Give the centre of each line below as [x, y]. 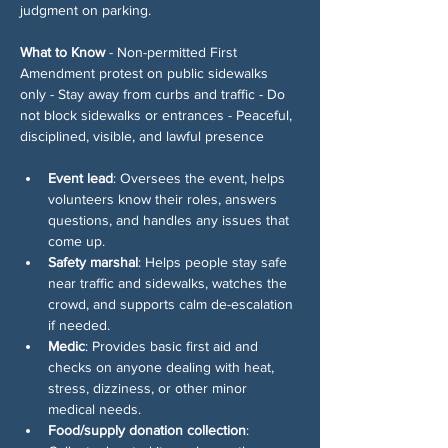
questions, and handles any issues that [170, 219]
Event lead [80, 177]
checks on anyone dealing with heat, [163, 366]
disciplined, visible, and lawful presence [142, 135]
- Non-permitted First [173, 51]
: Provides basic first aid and [173, 345]
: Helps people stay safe [214, 261]
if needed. [79, 324]
